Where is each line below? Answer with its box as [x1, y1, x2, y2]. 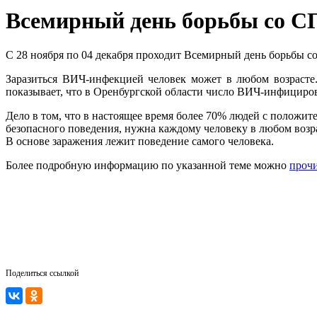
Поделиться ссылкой [6, 268, 79, 279]
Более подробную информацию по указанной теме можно [6, 159, 289, 172]
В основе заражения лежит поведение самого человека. [6, 135, 274, 148]
